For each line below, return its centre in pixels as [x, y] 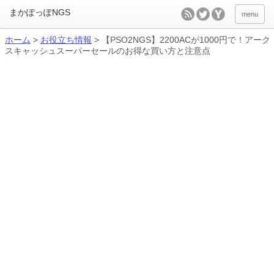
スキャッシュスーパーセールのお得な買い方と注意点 [108, 51]
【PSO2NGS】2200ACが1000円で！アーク [186, 40]
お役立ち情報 [66, 40]
